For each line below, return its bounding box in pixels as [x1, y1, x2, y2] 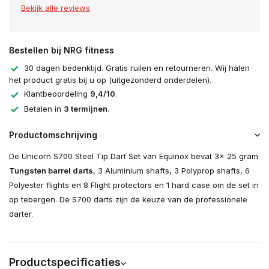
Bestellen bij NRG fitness [9, 45, 114, 55]
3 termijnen [64, 103, 107, 113]
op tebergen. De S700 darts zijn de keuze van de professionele [9, 195, 247, 205]
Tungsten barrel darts [9, 166, 93, 176]
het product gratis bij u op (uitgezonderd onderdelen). [9, 75, 211, 85]
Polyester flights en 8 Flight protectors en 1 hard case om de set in [9, 180, 259, 190]
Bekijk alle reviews [21, 3, 90, 13]
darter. [9, 209, 33, 219]
